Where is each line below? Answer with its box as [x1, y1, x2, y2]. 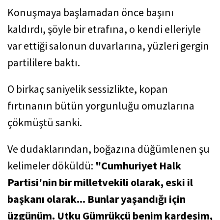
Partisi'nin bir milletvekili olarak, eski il [7, 175, 193, 189]
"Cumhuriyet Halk [95, 159, 181, 172]
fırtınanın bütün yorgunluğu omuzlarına [7, 99, 194, 112]
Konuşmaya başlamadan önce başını [7, 5, 174, 19]
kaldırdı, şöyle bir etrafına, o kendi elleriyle [7, 22, 201, 36]
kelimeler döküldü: [7, 159, 95, 172]
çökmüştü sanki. [7, 115, 82, 129]
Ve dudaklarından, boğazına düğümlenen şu [7, 142, 210, 156]
